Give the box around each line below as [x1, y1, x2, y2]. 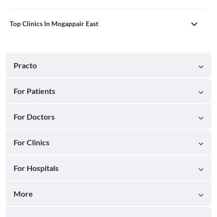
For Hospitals [14, 163, 59, 172]
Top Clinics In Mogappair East [10, 19, 98, 28]
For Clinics [14, 137, 49, 147]
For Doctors [14, 111, 55, 121]
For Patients [14, 86, 55, 95]
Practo [14, 60, 37, 70]
